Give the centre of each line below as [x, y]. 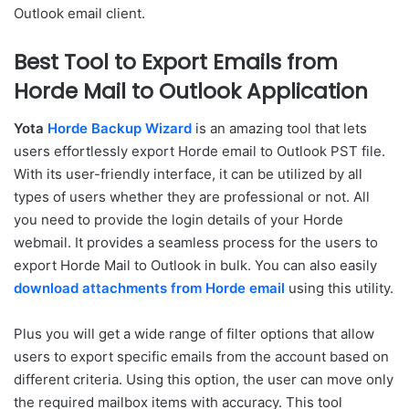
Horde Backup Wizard [120, 128]
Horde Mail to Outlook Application [191, 91]
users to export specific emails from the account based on [201, 356]
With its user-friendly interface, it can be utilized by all [188, 173]
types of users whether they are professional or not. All [192, 196]
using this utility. [339, 288]
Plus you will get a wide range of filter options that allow [194, 333]
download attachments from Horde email [149, 288]
